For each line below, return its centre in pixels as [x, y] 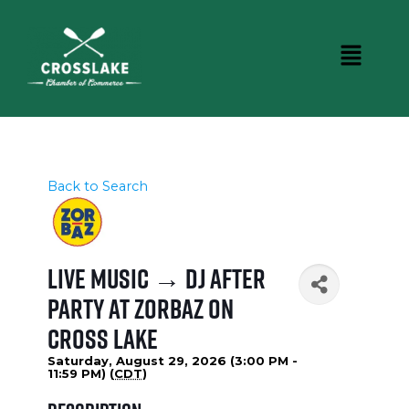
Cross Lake [102, 339]
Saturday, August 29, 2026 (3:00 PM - [172, 361]
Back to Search [97, 187]
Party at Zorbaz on [140, 309]
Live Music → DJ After [156, 279]
